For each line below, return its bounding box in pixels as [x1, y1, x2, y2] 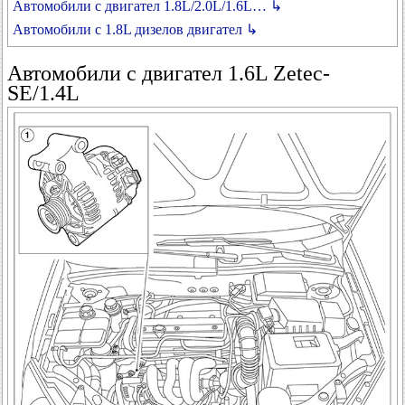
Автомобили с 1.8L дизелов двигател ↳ [13, 22, 258, 37]
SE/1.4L [7, 81, 80, 105]
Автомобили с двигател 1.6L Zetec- [7, 61, 330, 85]
